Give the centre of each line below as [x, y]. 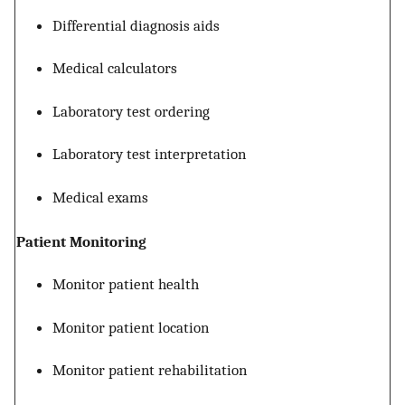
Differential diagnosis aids [136, 25]
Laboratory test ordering [131, 111]
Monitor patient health [126, 284]
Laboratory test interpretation [149, 154]
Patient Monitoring [81, 241]
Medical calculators [115, 68]
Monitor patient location [131, 327]
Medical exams [100, 197]
